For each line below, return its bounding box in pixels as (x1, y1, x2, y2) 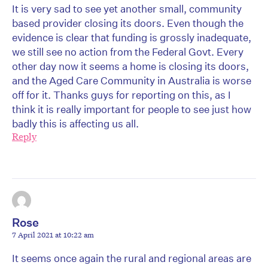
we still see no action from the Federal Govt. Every (12, 45, 243, 59)
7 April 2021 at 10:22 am (12, 229, 94, 240)
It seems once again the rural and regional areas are (12, 252, 251, 265)
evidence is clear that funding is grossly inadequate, (12, 31, 251, 44)
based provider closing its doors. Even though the (12, 17, 243, 30)
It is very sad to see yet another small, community (12, 2, 242, 16)
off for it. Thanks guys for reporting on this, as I (12, 89, 231, 102)
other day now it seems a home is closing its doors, (12, 60, 249, 73)
